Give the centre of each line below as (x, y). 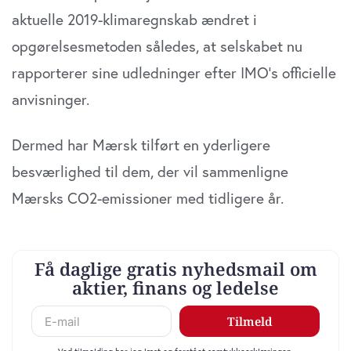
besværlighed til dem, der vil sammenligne (150, 172)
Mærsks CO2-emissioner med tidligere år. (148, 198)
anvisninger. (51, 100)
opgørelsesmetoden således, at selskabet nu (157, 46)
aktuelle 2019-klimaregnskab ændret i (134, 20)
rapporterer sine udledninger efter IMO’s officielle (174, 73)
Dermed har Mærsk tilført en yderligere (141, 145)
